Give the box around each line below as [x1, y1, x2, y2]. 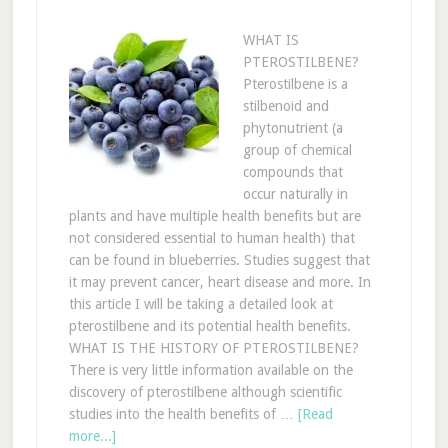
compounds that [242, 164, 343, 180]
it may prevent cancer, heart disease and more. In [68, 274, 371, 290]
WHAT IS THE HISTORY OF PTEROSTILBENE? [68, 340, 359, 356]
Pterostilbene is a [242, 76, 348, 92]
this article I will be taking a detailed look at [68, 296, 333, 312]
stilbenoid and [242, 98, 329, 114]
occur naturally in [242, 186, 348, 202]
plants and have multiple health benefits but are [68, 208, 361, 224]
